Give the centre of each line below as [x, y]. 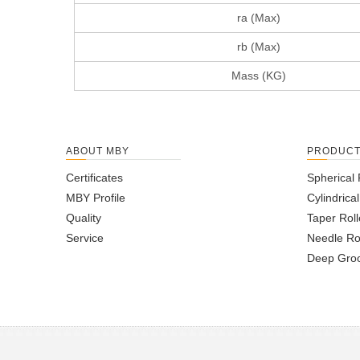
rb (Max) [258, 47]
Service [85, 238]
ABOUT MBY [98, 151]
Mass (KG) [258, 76]
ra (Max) [258, 18]
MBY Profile [96, 198]
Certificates [94, 178]
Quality [84, 218]
